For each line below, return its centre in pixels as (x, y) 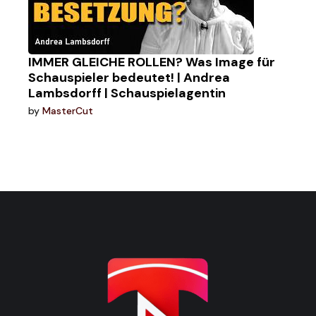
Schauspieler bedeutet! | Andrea (129, 78)
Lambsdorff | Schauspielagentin (127, 93)
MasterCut (68, 111)
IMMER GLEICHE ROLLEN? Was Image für (152, 62)
